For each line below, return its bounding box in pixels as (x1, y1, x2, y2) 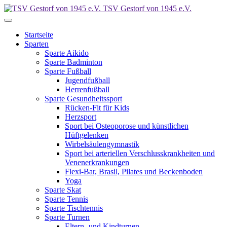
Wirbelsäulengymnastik (65, 140, 139, 148)
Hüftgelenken (65, 131, 108, 139)
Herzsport (65, 112, 96, 121)
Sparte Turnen (45, 213, 90, 221)
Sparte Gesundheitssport (45, 94, 122, 103)
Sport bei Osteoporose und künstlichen (65, 122, 188, 130)
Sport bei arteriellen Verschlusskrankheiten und (65, 149, 215, 158)
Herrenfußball (65, 85, 109, 94)
